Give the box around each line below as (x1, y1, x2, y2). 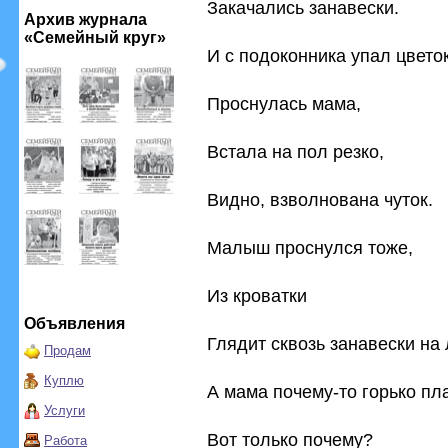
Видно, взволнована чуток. (207, 189, 433, 210)
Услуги (44, 403, 85, 418)
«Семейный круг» (24, 29, 166, 46)
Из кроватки (207, 285, 307, 306)
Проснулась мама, (207, 93, 361, 114)
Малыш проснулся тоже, (207, 237, 413, 258)
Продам (44, 343, 91, 358)
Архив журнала (24, 11, 147, 28)
